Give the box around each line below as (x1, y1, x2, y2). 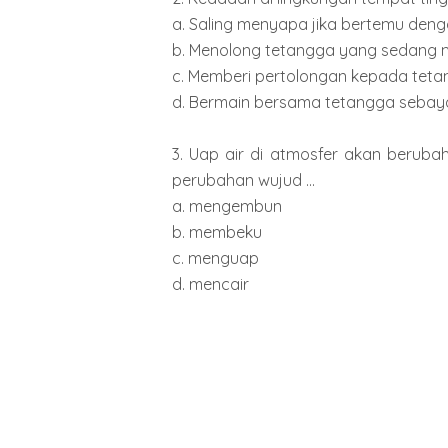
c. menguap (172, 248, 259, 269)
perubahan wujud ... (172, 170, 315, 191)
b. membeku (172, 222, 262, 243)
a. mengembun (172, 196, 282, 217)
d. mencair (172, 274, 249, 295)
